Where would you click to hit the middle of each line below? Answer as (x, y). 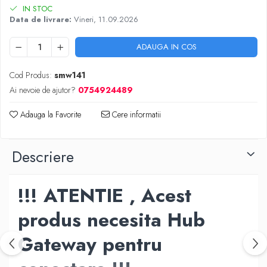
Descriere (43, 157)
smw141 (70, 75)
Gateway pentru (90, 245)
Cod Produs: (31, 75)
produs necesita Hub (111, 220)
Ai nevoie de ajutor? (43, 90)
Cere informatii (135, 115)
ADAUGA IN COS (166, 47)
